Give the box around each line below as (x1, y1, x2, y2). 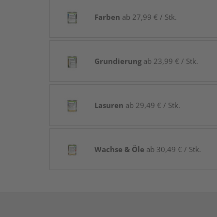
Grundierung (94, 56, 141, 66)
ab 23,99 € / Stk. (141, 56, 198, 66)
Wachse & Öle (94, 144, 144, 154)
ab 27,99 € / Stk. (120, 12, 177, 22)
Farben (94, 12, 120, 22)
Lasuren (94, 100, 124, 110)
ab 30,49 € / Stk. (144, 144, 201, 154)
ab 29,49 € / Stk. (124, 100, 180, 110)
